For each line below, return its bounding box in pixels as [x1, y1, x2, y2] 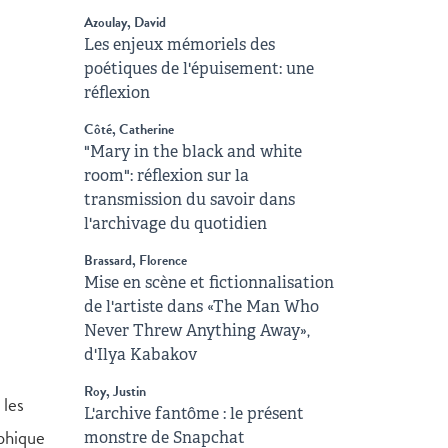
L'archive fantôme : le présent [83, 403, 304, 424]
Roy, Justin [83, 381, 146, 402]
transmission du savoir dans [83, 189, 295, 210]
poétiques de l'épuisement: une [83, 58, 314, 79]
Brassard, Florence [83, 250, 187, 271]
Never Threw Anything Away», [83, 320, 310, 341]
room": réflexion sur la [83, 165, 249, 186]
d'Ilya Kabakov [83, 344, 197, 365]
